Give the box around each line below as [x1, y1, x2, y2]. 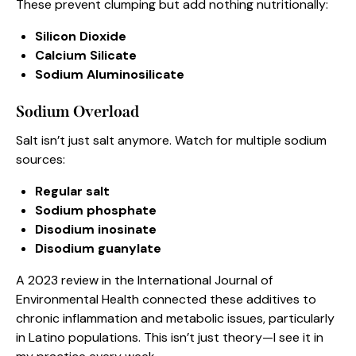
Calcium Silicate [35, 47, 137, 64]
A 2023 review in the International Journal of [16, 272, 273, 289]
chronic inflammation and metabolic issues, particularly [16, 310, 335, 327]
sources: [16, 151, 65, 168]
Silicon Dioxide [35, 28, 126, 45]
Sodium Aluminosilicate [35, 66, 184, 83]
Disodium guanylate [35, 240, 161, 257]
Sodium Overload [16, 102, 139, 122]
